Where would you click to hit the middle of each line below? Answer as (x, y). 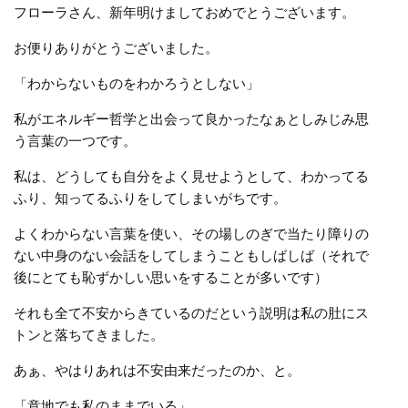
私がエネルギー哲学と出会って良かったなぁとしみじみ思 (191, 118)
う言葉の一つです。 (75, 140)
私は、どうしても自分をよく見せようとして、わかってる (191, 176)
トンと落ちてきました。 (89, 334)
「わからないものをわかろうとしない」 (137, 83)
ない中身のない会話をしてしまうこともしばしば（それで (191, 255)
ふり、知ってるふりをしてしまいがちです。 (150, 198)
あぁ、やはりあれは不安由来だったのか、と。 (157, 370)
